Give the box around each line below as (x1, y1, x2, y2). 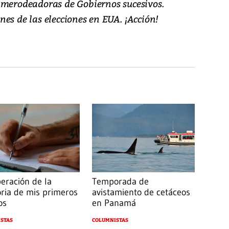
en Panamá (91, 197, 136, 209)
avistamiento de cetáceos (91, 187, 190, 198)
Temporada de (91, 176, 149, 188)
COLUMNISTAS (91, 217, 128, 224)
